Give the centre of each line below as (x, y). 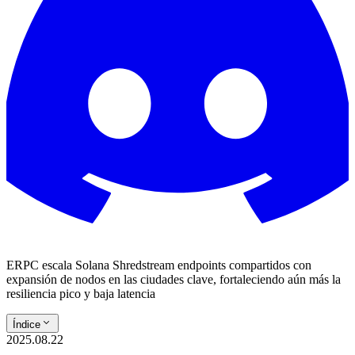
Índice (27, 324)
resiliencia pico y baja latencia (81, 294)
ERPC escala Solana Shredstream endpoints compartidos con (159, 265)
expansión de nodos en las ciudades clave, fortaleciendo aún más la (174, 279)
